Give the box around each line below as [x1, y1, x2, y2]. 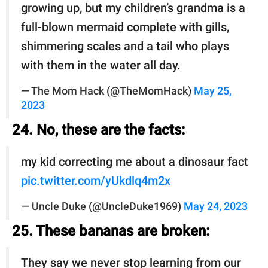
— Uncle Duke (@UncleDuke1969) [21, 200, 184, 212]
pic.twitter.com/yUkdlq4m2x [21, 173, 170, 188]
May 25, [194, 84, 232, 97]
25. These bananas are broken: [12, 222, 209, 239]
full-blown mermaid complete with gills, [21, 19, 229, 34]
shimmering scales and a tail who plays [21, 38, 229, 53]
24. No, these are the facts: [12, 121, 185, 138]
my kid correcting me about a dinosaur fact [21, 154, 248, 169]
